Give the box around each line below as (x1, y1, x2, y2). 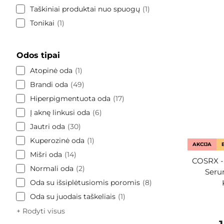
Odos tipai (16, 50, 60, 60)
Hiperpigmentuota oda (30, 93, 110, 103)
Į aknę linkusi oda (30, 107, 90, 117)
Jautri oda (30, 121, 65, 131)
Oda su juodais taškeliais (30, 191, 115, 201)
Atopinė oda (30, 65, 72, 75)
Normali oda (30, 163, 73, 173)
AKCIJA (192, 140, 211, 147)
